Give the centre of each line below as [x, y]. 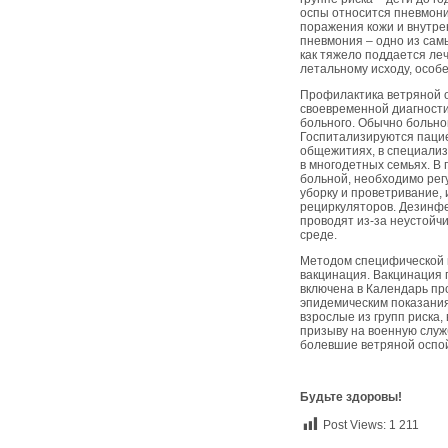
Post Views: [354, 425]
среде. [318, 235]
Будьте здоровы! [351, 397]
